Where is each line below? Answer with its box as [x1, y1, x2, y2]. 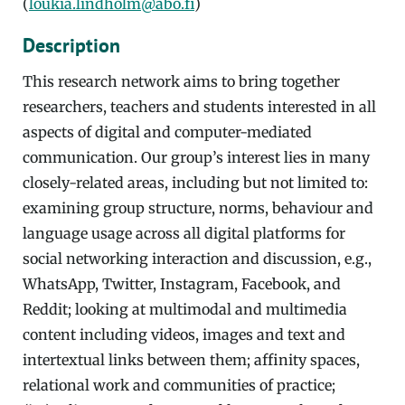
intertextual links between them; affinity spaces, [23, 351, 360, 370]
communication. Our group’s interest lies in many [23, 148, 370, 167]
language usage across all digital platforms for [23, 224, 345, 243]
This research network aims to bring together [23, 72, 340, 91]
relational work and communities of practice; [23, 376, 335, 395]
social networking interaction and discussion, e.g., [23, 250, 372, 268]
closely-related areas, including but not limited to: [23, 174, 368, 193]
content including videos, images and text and [23, 325, 345, 344]
